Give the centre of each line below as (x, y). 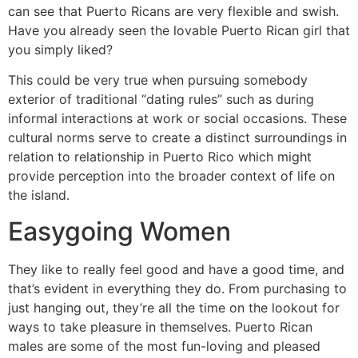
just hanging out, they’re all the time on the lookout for (174, 307)
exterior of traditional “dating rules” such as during (161, 99)
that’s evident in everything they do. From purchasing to (177, 288)
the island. (39, 195)
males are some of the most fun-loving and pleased (164, 346)
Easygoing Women (119, 231)
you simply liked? (60, 50)
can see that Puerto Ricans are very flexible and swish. (173, 11)
